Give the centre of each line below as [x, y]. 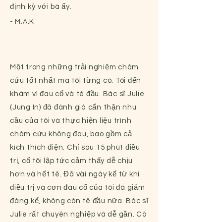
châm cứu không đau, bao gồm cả [71, 134]
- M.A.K [22, 22]
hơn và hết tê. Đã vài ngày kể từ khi [75, 174]
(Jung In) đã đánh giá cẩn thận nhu [73, 107]
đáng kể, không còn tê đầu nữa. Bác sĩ [79, 201]
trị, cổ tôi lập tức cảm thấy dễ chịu [71, 161]
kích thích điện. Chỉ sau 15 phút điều [75, 147]
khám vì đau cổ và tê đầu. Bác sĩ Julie [77, 94]
